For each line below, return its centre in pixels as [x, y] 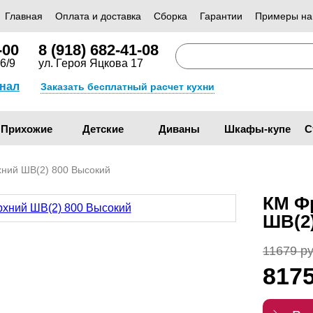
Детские [103, 129]
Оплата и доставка [98, 16]
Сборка [170, 16]
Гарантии [221, 16]
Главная [24, 16]
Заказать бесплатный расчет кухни [128, 86]
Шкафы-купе [258, 129]
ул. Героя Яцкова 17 [91, 63]
